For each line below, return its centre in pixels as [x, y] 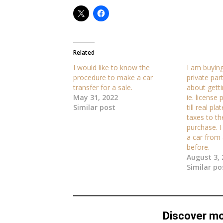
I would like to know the [111, 67]
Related [84, 52]
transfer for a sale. [103, 87]
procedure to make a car [113, 77]
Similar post [94, 107]
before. [198, 147]
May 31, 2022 [96, 97]
